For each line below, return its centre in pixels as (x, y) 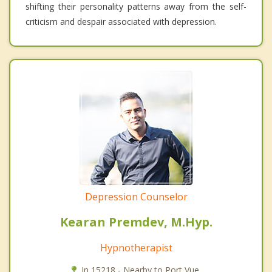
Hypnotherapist (136, 247)
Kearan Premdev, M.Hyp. (136, 222)
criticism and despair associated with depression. (121, 21)
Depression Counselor (136, 196)
